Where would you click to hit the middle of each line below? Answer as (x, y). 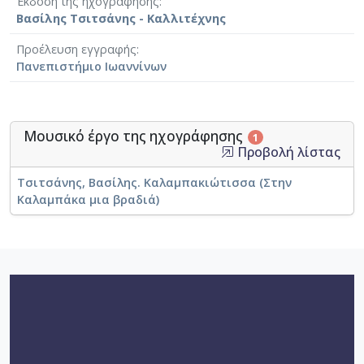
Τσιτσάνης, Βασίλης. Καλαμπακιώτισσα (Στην (154, 183)
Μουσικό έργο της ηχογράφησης (135, 136)
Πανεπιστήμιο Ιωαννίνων (91, 67)
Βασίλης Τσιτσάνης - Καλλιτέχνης (121, 19)
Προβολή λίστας (287, 152)
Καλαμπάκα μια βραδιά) (88, 200)
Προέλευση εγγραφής (76, 50)
